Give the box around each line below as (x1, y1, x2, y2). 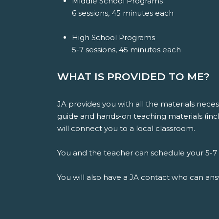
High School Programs (72, 33, 155, 42)
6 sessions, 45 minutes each (72, 8, 174, 18)
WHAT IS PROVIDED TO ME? (57, 70, 210, 83)
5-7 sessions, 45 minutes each (72, 45, 183, 54)
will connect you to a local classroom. (57, 124, 195, 133)
